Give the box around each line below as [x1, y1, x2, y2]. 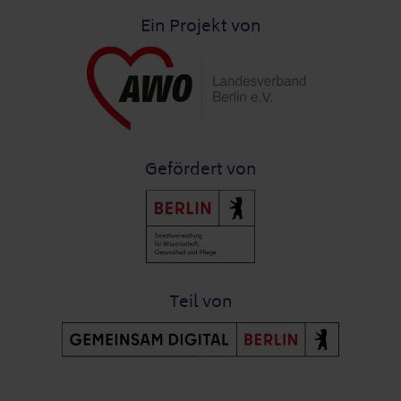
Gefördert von [144, 155, 257, 184]
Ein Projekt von [140, 12, 261, 41]
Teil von [168, 287, 233, 317]
